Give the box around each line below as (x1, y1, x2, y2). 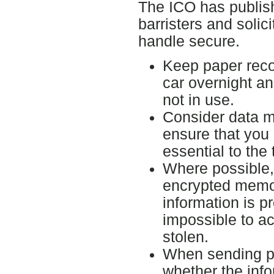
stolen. (162, 229, 209, 246)
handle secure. (138, 33, 240, 50)
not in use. (162, 92, 234, 109)
